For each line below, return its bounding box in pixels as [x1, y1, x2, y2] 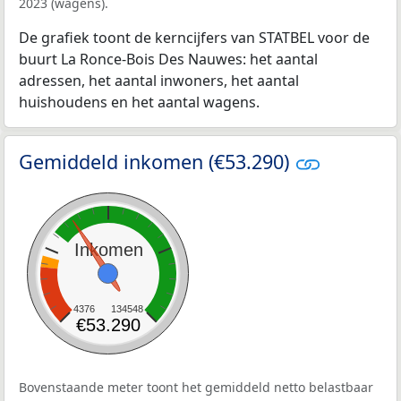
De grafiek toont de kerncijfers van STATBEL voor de [19, 27, 370, 47]
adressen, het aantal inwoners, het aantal [19, 70, 299, 90]
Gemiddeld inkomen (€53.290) [19, 148, 294, 175]
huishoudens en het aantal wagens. [19, 91, 260, 112]
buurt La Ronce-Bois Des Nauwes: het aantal [19, 48, 318, 69]
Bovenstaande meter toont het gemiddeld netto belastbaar [19, 379, 373, 396]
